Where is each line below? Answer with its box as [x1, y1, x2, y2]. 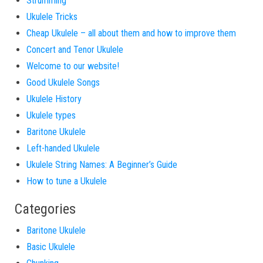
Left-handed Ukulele [26, 143, 100, 154]
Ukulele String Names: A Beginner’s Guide [26, 159, 177, 171]
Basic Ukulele [26, 241, 75, 253]
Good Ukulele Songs [26, 77, 100, 89]
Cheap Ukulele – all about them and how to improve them [26, 28, 236, 39]
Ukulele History [26, 93, 82, 105]
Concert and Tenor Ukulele [26, 44, 123, 56]
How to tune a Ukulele [26, 176, 107, 187]
